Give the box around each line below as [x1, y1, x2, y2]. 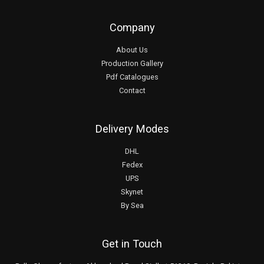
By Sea [120, 200, 144, 210]
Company [109, 21, 155, 34]
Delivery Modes [95, 122, 169, 135]
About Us [116, 45, 148, 54]
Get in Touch [102, 237, 162, 250]
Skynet [121, 187, 143, 196]
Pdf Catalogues [105, 72, 159, 81]
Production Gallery [101, 58, 163, 68]
